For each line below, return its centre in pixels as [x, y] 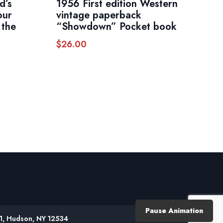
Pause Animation [174, 211]
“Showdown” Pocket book [117, 27]
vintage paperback [99, 15]
